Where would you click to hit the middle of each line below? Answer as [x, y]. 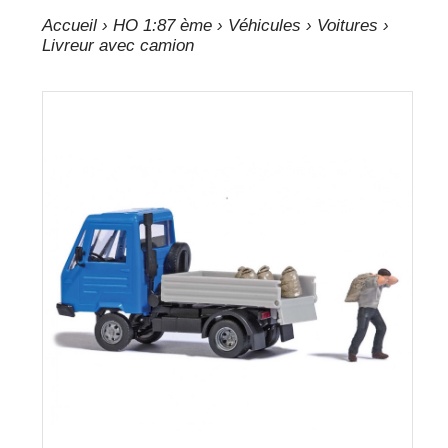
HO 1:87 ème [163, 25]
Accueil [70, 25]
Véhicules [265, 25]
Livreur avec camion [118, 45]
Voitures [348, 25]
